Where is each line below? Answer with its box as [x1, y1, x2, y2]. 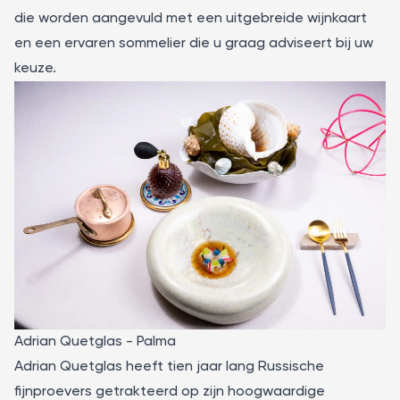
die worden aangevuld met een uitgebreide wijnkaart [14, 12, 367, 26]
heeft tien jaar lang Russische [122, 359, 324, 374]
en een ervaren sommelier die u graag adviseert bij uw [14, 37, 373, 51]
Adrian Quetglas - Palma [14, 334, 176, 349]
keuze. [14, 62, 56, 76]
